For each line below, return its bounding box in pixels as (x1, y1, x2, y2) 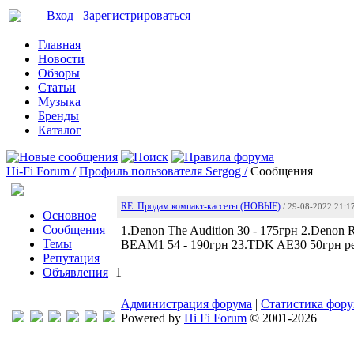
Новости (38, 52, 85, 66)
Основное (43, 209, 96, 222)
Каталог (38, 123, 81, 137)
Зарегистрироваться (83, 9, 190, 22)
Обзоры (38, 66, 80, 80)
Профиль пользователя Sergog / (79, 164, 247, 178)
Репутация (43, 251, 100, 265)
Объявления (43, 265, 108, 279)
